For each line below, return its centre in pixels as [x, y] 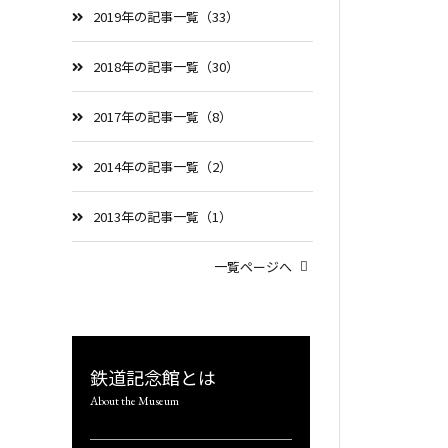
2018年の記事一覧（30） [166, 66]
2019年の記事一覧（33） [166, 16]
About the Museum [134, 401]
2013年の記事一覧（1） [162, 216]
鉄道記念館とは [152, 377]
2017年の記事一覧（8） [162, 116]
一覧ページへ [253, 266]
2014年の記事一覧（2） [162, 166]
